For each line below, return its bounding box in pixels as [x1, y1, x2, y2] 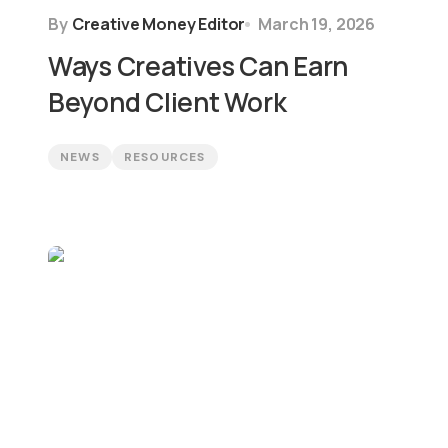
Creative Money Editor [71, 13, 246, 35]
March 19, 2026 [258, 13, 376, 35]
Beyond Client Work [48, 84, 287, 120]
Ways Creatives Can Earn [48, 48, 349, 84]
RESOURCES [123, 149, 206, 165]
